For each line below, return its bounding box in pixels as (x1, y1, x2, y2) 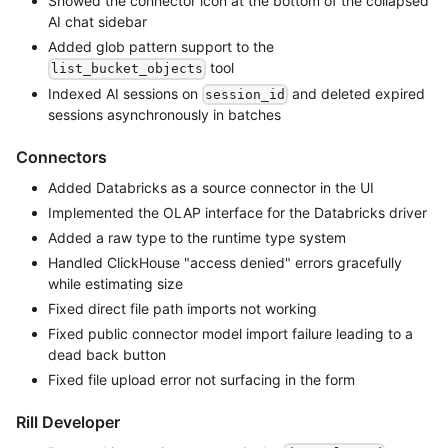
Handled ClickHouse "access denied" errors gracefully (48, 253, 402, 271)
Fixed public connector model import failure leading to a (48, 324, 413, 342)
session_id (205, 86, 286, 102)
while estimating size (48, 274, 183, 292)
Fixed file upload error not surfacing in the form (48, 370, 355, 388)
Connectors (16, 146, 107, 167)
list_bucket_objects (51, 61, 204, 77)
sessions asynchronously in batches (48, 105, 281, 123)
